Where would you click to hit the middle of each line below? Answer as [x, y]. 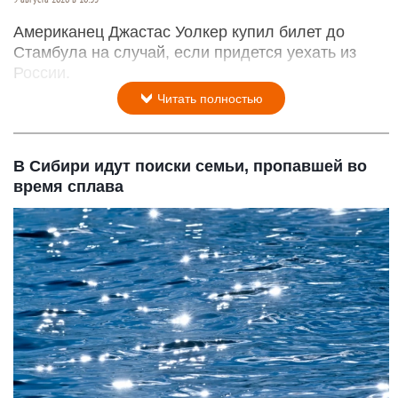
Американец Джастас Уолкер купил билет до [179, 32]
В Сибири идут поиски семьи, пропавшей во [190, 167]
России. [42, 73]
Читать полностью [208, 99]
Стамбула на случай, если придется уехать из [185, 53]
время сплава [68, 187]
